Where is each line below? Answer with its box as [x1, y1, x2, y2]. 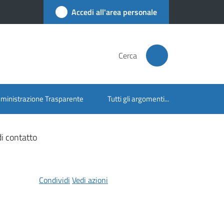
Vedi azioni [71, 174, 108, 186]
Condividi [38, 174, 70, 186]
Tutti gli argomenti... [107, 93, 169, 104]
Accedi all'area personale [71, 6, 157, 18]
